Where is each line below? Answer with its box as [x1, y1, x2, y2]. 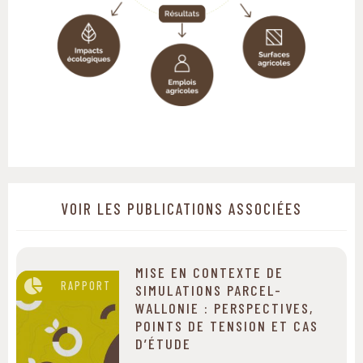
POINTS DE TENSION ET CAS [135, 317, 318, 335]
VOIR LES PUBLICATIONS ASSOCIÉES [61, 199, 302, 219]
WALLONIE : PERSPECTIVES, [135, 299, 314, 318]
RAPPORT [61, 279, 111, 293]
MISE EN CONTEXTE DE [135, 263, 284, 282]
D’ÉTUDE [135, 335, 191, 353]
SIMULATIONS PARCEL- [135, 281, 282, 300]
